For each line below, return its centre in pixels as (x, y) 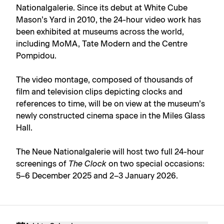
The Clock (87, 164)
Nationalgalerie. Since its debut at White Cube (102, 8)
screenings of (42, 164)
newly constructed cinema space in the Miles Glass (110, 116)
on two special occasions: (155, 164)
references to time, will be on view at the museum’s (110, 104)
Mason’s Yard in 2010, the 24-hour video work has (108, 20)
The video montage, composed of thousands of (104, 80)
